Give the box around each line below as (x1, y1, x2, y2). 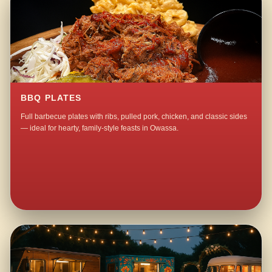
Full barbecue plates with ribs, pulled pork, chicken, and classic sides (21, 112, 248, 121)
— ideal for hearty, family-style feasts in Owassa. (21, 124, 179, 133)
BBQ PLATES (21, 93, 82, 103)
